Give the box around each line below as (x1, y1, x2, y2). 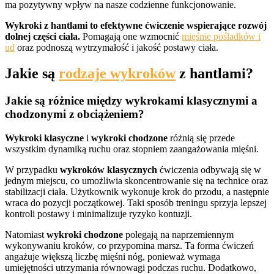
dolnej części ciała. (5, 31, 80, 42)
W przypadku (5, 164, 60, 175)
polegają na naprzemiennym (123, 229, 234, 240)
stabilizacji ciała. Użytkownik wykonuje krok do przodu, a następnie (5, 186, 269, 197)
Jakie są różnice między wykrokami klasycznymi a (5, 94, 257, 108)
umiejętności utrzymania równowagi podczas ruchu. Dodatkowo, (5, 262, 256, 273)
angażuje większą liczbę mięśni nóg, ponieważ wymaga (5, 251, 220, 262)
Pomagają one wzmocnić (80, 31, 182, 42)
